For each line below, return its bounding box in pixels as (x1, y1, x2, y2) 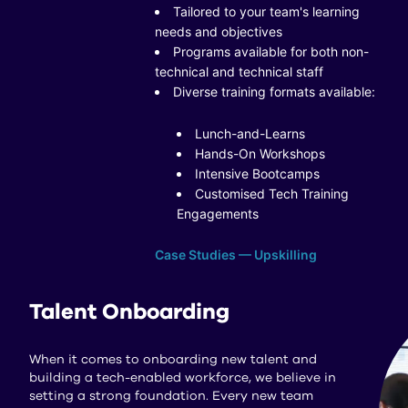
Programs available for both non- (173, 44, 369, 59)
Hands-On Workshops (195, 146, 325, 161)
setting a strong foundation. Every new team (29, 390, 313, 403)
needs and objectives (155, 24, 282, 39)
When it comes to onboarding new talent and (29, 353, 317, 366)
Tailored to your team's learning (173, 4, 360, 19)
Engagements (177, 206, 259, 221)
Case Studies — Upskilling (155, 247, 317, 262)
